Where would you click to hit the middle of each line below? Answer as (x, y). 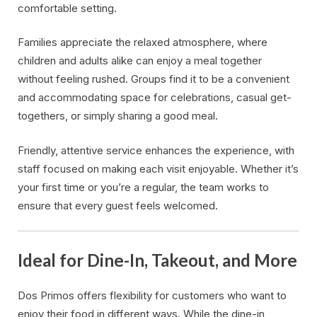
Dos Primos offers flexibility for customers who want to (152, 296)
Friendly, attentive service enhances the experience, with (156, 150)
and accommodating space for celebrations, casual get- (155, 98)
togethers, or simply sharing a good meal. (118, 116)
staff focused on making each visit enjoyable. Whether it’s (158, 168)
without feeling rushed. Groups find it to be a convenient (154, 79)
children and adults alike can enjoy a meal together (140, 61)
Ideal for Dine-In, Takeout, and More (157, 260)
